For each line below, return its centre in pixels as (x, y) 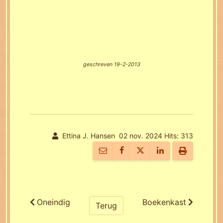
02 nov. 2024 (141, 136)
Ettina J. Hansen (89, 136)
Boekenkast (164, 202)
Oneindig (54, 202)
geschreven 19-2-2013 (111, 64)
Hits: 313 (178, 136)
